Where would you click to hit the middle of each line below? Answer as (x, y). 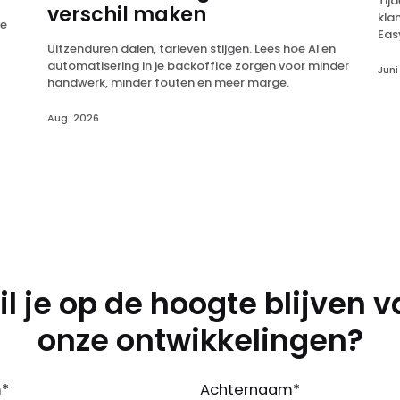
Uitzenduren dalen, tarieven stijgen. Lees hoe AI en (191, 48)
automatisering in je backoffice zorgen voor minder (198, 65)
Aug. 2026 (73, 117)
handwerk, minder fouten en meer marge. (168, 82)
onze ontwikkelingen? (200, 341)
